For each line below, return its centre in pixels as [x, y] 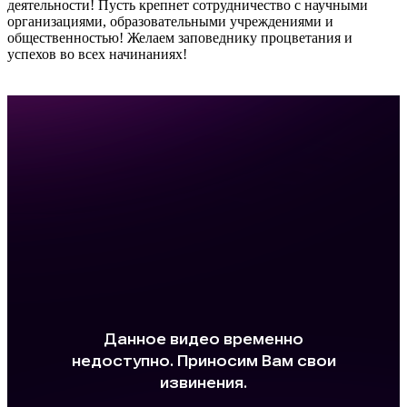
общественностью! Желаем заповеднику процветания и [180, 37]
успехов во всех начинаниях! [97, 54]
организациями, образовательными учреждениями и [170, 21]
